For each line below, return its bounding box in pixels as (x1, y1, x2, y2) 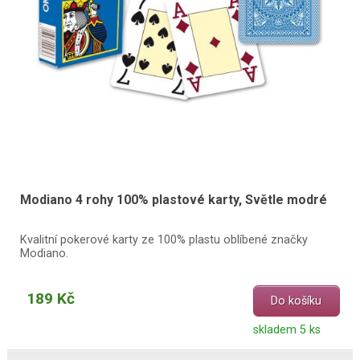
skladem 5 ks (252, 323, 321, 337)
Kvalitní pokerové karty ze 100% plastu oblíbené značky (19, 233, 308, 247)
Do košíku (271, 294, 322, 309)
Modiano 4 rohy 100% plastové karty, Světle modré (19, 191, 327, 207)
